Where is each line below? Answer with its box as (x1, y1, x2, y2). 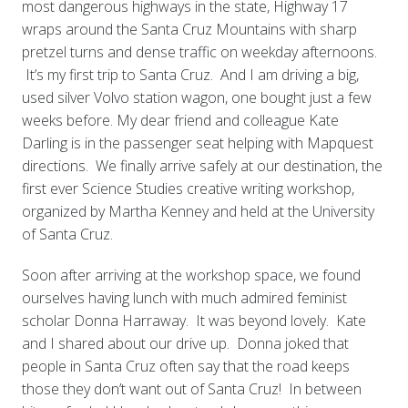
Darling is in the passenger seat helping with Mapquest (21, 133, 373, 154)
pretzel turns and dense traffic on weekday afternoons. (21, 42, 377, 63)
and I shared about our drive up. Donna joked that (21, 333, 349, 354)
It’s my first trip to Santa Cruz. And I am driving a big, (21, 65, 359, 86)
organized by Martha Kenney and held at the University (21, 201, 374, 222)
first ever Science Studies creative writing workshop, (21, 178, 354, 199)
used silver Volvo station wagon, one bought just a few (21, 87, 372, 108)
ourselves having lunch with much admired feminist (21, 288, 347, 309)
